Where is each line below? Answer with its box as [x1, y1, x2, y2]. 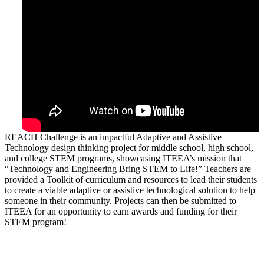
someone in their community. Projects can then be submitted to [5, 195, 236, 206]
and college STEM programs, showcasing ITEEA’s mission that [5, 153, 242, 163]
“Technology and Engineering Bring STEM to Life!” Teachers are [5, 163, 251, 174]
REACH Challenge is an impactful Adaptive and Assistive [5, 131, 222, 142]
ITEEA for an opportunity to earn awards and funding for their [5, 206, 237, 216]
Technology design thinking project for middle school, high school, [5, 142, 253, 153]
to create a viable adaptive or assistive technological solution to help [5, 184, 255, 195]
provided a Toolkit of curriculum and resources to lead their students [5, 174, 257, 184]
